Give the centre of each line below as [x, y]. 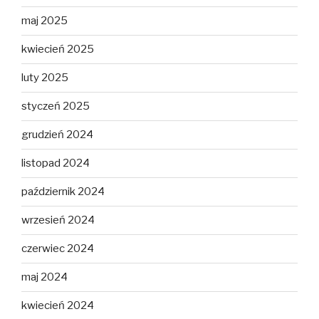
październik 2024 [63, 192]
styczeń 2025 [56, 106]
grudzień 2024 [57, 135]
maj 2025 [45, 21]
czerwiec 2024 [58, 249]
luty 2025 [45, 78]
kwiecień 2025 [58, 49]
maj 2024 [45, 277]
